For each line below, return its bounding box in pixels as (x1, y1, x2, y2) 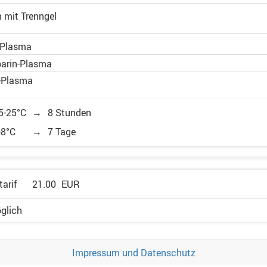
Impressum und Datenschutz (72, 246, 195, 259)
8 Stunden (48, 106, 91, 119)
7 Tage (48, 125, 76, 138)
